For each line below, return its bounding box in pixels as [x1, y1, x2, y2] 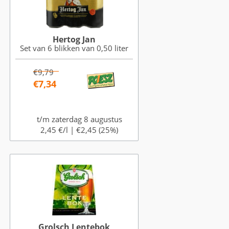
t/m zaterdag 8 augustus [36, 114, 122, 124]
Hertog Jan [53, 34, 96, 45]
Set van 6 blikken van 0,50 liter [20, 43, 128, 53]
